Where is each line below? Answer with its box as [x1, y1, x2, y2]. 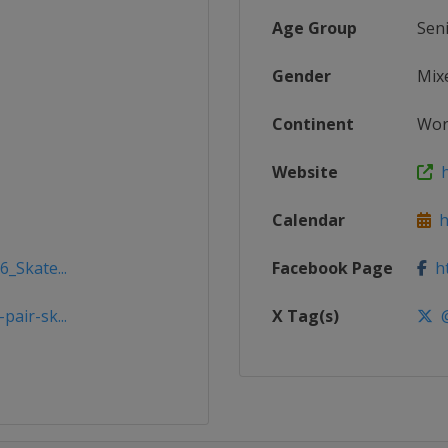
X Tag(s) [272, 305, 339, 327]
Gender [272, 65, 331, 87]
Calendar [272, 209, 345, 231]
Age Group [272, 17, 357, 39]
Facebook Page [272, 257, 393, 279]
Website [272, 161, 338, 183]
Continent [272, 113, 354, 135]
